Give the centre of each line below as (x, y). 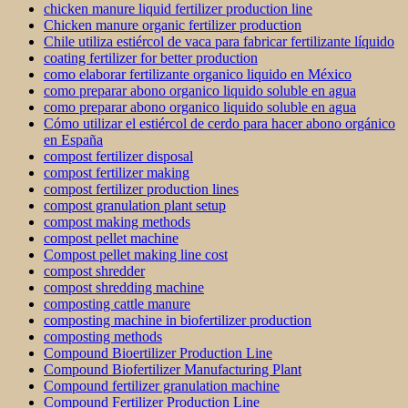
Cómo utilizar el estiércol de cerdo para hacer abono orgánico (219, 124)
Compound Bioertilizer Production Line (158, 353)
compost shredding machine (124, 288)
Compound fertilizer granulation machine (162, 386)
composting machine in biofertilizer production (178, 321)
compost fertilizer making (117, 173)
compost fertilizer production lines (141, 189)
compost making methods (117, 222)
